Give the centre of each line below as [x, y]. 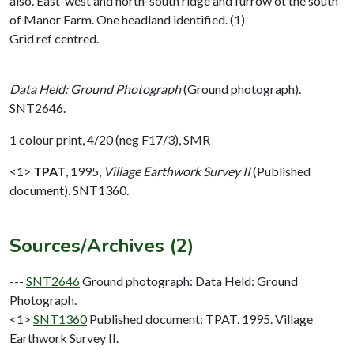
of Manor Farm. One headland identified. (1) [127, 19]
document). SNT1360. [69, 190]
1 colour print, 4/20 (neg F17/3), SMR [110, 139]
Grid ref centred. [54, 38]
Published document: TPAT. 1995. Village [201, 318]
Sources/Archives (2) [102, 245]
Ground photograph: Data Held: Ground [190, 281]
